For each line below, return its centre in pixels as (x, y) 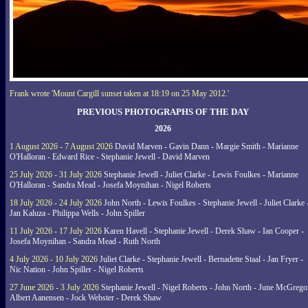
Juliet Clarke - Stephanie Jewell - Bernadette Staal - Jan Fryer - (200, 259)
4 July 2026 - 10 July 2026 (54, 259)
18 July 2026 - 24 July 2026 (56, 203)
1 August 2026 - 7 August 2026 (61, 146)
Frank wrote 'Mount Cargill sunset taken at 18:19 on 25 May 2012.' (119, 93)
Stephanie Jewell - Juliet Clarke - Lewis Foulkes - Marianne (200, 175)
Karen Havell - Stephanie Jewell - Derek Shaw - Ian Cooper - (203, 231)
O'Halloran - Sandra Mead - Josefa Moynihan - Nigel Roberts (110, 185)
